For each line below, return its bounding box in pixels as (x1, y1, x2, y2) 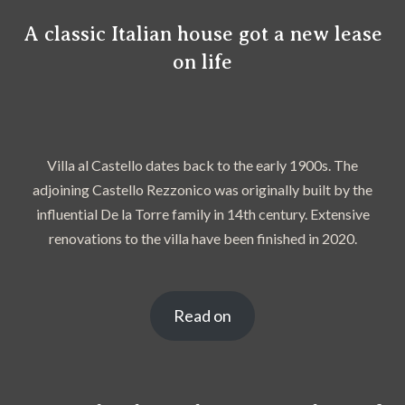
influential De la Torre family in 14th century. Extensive (35, 205, 370, 223)
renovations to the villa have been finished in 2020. (48, 230, 357, 248)
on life (173, 51, 232, 74)
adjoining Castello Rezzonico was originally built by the (33, 181, 372, 199)
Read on (174, 306, 231, 326)
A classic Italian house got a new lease (23, 23, 382, 46)
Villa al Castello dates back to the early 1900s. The (47, 156, 358, 174)
